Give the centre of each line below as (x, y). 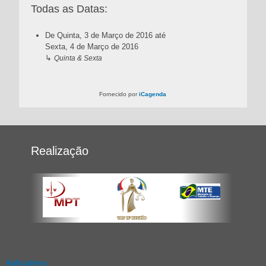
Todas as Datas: (69, 9)
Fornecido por (119, 94)
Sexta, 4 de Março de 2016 (91, 46)
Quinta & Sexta (78, 58)
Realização (60, 151)
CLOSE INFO (197, 131)
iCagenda (153, 94)
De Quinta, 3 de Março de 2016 (100, 35)
